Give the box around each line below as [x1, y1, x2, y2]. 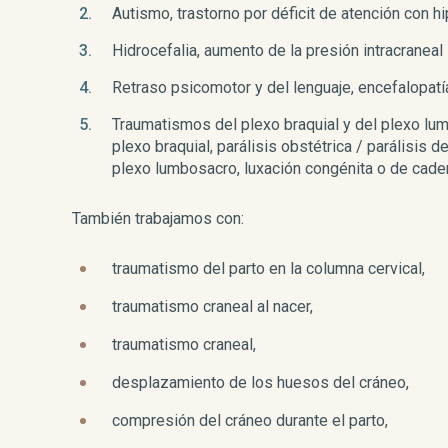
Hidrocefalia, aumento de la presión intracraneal [112, 41, 443, 60]
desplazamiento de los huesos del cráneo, [112, 373, 409, 392]
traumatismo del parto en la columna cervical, [112, 259, 425, 278]
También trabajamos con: [72, 209, 244, 228]
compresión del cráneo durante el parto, [112, 411, 388, 430]
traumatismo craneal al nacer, [112, 297, 313, 316]
